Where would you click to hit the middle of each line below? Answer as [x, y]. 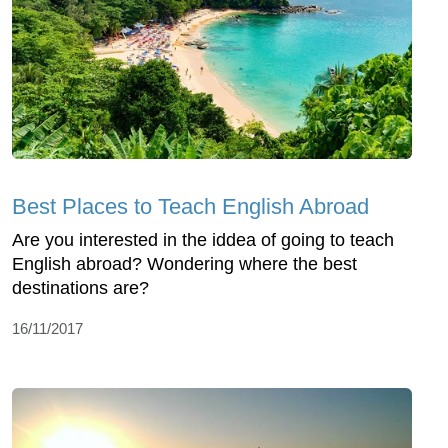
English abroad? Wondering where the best [184, 263]
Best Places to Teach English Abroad [190, 206]
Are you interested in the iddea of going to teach [203, 239]
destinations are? [80, 287]
